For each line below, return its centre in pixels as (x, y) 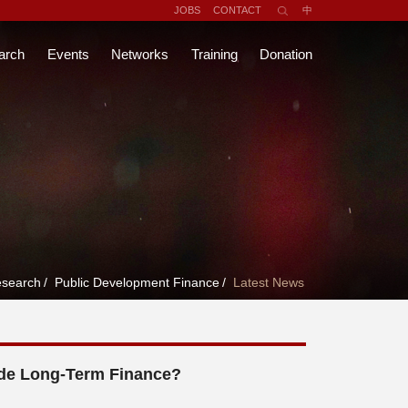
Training (214, 54)
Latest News (268, 283)
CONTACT (237, 10)
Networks (140, 54)
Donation (286, 54)
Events (68, 54)
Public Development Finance (137, 283)
